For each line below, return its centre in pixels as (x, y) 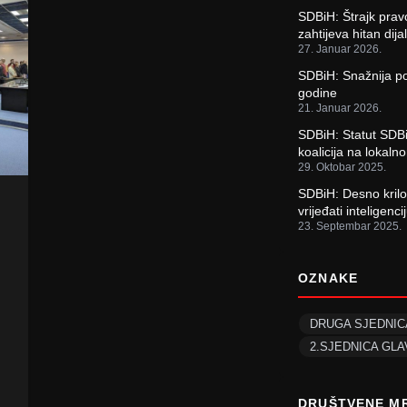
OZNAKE (328, 278)
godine (318, 93)
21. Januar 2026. (340, 108)
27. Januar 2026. (340, 49)
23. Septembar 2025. (350, 226)
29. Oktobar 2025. (342, 167)
